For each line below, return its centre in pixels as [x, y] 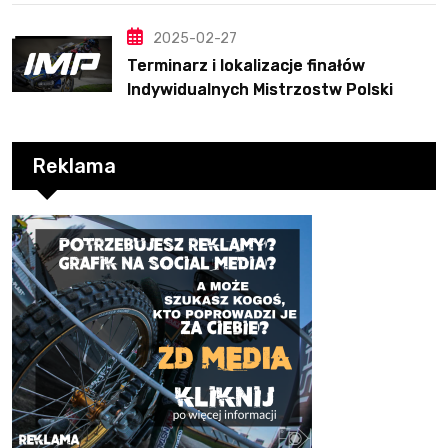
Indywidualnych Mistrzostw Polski [260, 89]
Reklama [74, 165]
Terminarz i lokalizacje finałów [246, 65]
